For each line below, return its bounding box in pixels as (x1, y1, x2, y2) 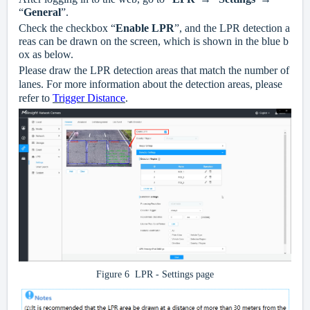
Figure (96, 269, 125, 280)
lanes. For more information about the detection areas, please (19, 78, 282, 91)
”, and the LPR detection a (174, 22, 290, 35)
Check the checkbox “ (19, 22, 116, 35)
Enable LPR (116, 22, 174, 35)
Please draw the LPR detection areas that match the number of (19, 64, 289, 77)
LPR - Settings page (129, 269, 214, 280)
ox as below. (19, 48, 73, 61)
